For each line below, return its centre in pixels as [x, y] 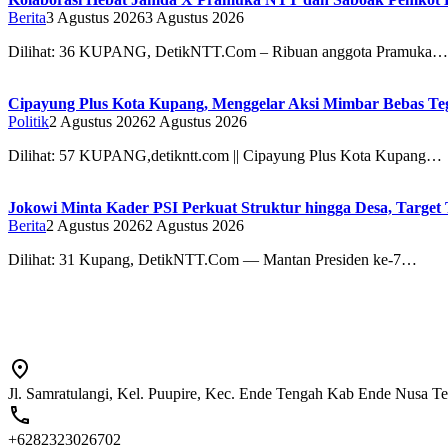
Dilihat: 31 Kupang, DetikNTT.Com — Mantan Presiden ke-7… [212, 259]
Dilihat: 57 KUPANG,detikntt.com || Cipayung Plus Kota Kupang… [225, 155]
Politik [28, 121]
